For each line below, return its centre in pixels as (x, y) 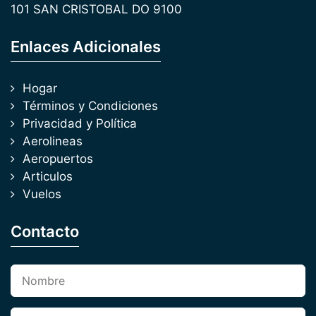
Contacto (45, 231)
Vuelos (42, 194)
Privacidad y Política (80, 123)
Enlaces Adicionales (86, 47)
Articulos (48, 176)
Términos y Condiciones (90, 106)
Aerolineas (53, 141)
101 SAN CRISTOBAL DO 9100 (96, 9)
